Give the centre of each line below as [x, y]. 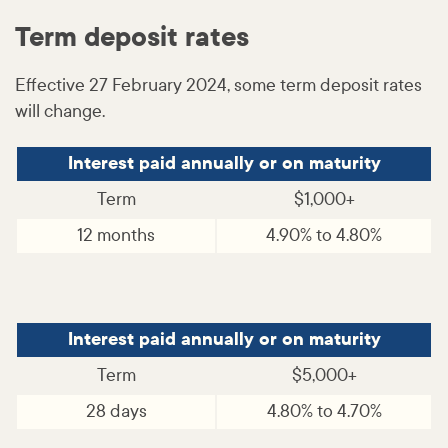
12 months [116, 235]
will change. [60, 111]
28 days [116, 411]
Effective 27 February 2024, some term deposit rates [218, 85]
